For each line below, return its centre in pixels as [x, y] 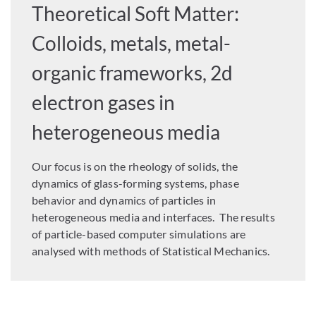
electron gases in [104, 102]
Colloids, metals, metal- [132, 43]
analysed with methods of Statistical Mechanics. [151, 250]
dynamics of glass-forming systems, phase [135, 183]
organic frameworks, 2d [133, 72]
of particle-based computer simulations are [139, 233]
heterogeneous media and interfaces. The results [153, 217]
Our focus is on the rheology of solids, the [135, 166]
